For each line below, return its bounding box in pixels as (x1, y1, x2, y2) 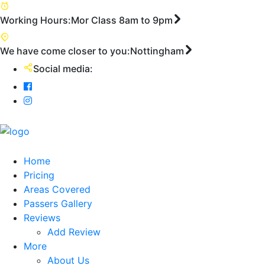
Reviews (24, 211, 60, 224)
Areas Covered (24, 183, 91, 195)
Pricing (24, 169, 54, 181)
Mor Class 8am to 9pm (71, 14, 173, 26)
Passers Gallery (24, 197, 92, 209)
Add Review (47, 225, 101, 238)
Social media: (33, 63, 93, 75)
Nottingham (130, 45, 184, 57)
